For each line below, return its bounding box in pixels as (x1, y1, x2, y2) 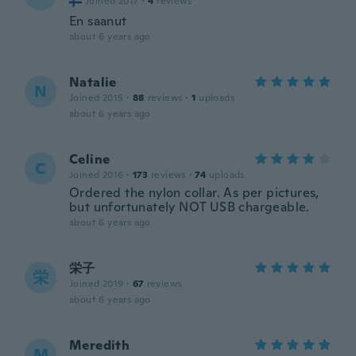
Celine (69, 151, 110, 168)
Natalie (69, 74, 117, 91)
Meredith (69, 337, 130, 354)
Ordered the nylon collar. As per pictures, (69, 184, 319, 201)
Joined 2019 (69, 277, 124, 290)
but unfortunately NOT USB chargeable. (69, 199, 310, 215)
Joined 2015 (69, 91, 124, 104)
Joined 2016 (69, 168, 124, 181)
